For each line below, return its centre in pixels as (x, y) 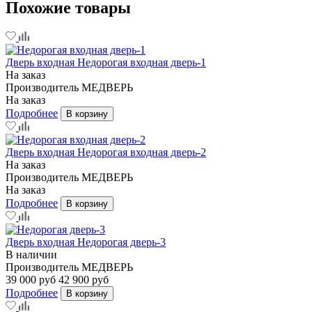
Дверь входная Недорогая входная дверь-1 (106, 62)
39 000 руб (31, 279)
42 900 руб (84, 279)
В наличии (31, 254)
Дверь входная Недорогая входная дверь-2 (106, 152)
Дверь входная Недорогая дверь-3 (86, 242)
